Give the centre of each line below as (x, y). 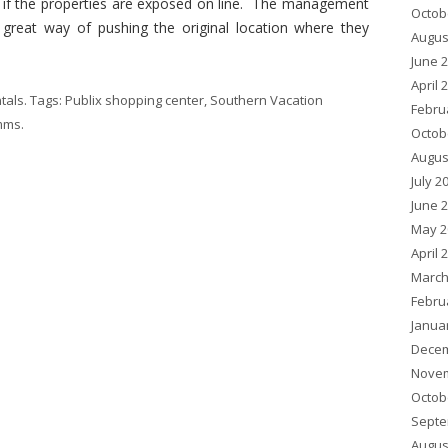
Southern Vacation (266, 100)
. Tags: (44, 100)
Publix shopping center (134, 100)
